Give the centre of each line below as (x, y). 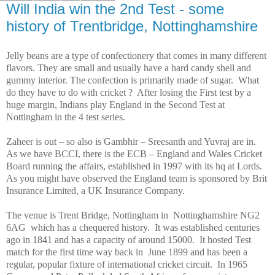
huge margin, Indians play (58, 104)
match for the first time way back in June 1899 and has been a (127, 252)
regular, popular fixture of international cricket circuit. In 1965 (127, 264)
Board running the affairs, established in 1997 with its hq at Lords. (135, 166)
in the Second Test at (183, 104)
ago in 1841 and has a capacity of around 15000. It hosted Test (129, 239)
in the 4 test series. (90, 117)
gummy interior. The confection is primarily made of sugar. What (133, 80)
